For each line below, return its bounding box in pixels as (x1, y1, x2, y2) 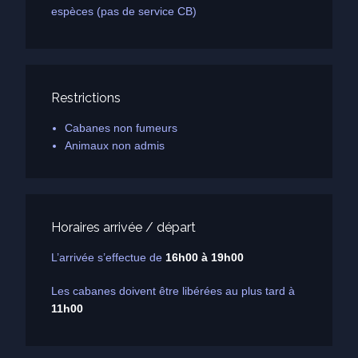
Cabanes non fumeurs (65, 121, 177, 135)
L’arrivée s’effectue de (51, 250, 165, 264)
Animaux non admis (65, 139, 165, 153)
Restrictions (51, 90, 121, 106)
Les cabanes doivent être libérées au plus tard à (51, 284, 295, 297)
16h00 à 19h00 (165, 250, 244, 264)
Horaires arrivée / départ (51, 220, 196, 236)
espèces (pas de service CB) (51, 4, 197, 18)
